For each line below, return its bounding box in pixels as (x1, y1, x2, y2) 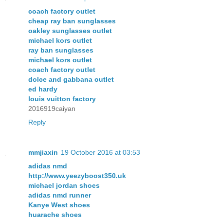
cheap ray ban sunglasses (28, 17, 116, 25)
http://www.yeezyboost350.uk (28, 171, 126, 180)
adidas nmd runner (28, 191, 91, 199)
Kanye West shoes (28, 200, 90, 209)
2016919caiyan (28, 104, 75, 112)
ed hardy (28, 85, 57, 93)
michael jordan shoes (28, 181, 100, 189)
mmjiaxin (28, 148, 58, 156)
